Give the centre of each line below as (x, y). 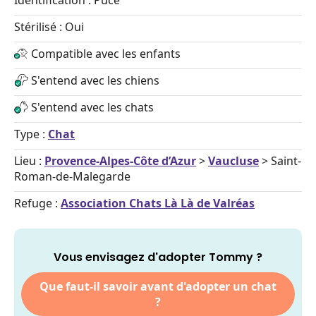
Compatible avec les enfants (106, 54)
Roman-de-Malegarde (72, 176)
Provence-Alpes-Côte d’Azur (120, 161)
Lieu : (29, 161)
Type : (31, 134)
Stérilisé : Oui (49, 27)
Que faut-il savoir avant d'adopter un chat (158, 286)
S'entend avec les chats (92, 107)
